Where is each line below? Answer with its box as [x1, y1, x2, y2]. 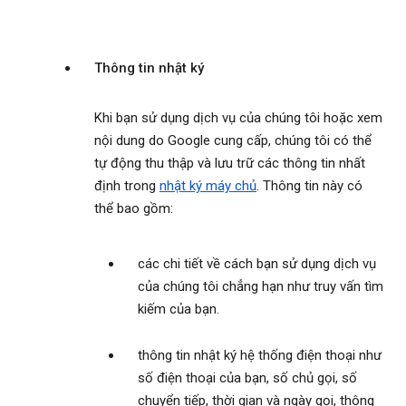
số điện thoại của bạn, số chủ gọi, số [138, 370, 357, 387]
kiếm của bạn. [138, 301, 219, 318]
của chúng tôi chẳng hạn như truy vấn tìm [138, 278, 383, 295]
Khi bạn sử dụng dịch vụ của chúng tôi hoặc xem [94, 110, 382, 127]
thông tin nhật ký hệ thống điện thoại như [138, 347, 382, 364]
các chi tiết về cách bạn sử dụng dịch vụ [138, 256, 376, 273]
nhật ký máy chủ [159, 178, 256, 195]
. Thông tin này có [256, 178, 362, 195]
